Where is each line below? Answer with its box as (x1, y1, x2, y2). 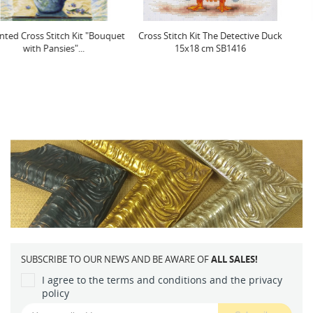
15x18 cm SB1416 (42, 42, 114, 55)
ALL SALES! (211, 253, 258, 266)
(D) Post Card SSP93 (193, 29, 275, 43)
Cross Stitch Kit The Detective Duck (6, 29, 150, 43)
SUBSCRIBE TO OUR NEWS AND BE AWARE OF (21, 253, 211, 266)
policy (42, 286, 69, 300)
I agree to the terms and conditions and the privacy (42, 273, 282, 287)
